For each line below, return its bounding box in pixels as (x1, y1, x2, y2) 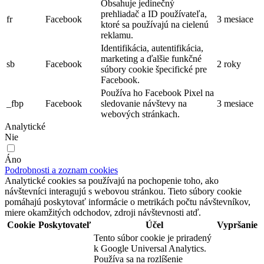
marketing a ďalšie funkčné (101, 54, 202, 64)
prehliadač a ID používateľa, (101, 9, 207, 19)
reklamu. (101, 30, 133, 41)
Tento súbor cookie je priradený (94, 233, 212, 243)
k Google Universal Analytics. (94, 243, 206, 254)
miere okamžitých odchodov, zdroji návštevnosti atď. (5, 207, 201, 218)
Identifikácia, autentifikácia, (101, 43, 203, 54)
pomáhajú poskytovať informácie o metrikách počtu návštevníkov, (5, 197, 250, 207)
